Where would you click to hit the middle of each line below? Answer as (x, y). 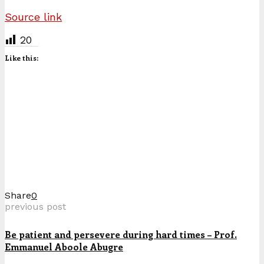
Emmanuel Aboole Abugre (64, 246)
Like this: (22, 57)
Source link (33, 16)
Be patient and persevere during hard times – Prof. (121, 234)
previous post (35, 206)
